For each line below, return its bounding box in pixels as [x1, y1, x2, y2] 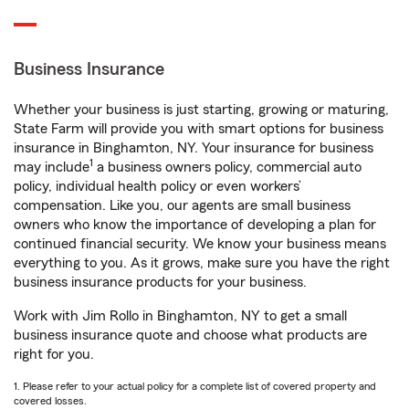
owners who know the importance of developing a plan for [14, 217, 376, 232]
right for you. [14, 347, 94, 362]
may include [14, 160, 89, 174]
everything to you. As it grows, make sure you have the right [14, 256, 390, 270]
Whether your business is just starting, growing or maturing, [14, 102, 389, 117]
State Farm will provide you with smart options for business [14, 121, 383, 136]
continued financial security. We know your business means [14, 236, 386, 251]
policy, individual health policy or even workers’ [14, 179, 301, 194]
